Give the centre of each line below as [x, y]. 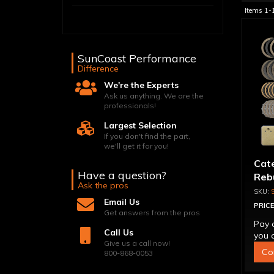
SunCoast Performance [137, 58]
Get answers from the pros [152, 213]
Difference [98, 68]
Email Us [122, 202]
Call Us [119, 232]
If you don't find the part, [147, 136]
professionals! [130, 106]
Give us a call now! [137, 243]
